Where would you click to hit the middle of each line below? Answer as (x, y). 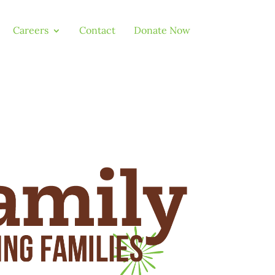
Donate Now (162, 30)
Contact (97, 30)
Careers (30, 30)
